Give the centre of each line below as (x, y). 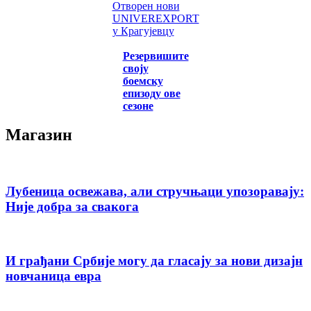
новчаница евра (53, 276)
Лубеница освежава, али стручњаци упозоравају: (155, 192)
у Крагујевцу (143, 31)
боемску (143, 81)
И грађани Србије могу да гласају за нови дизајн (154, 260)
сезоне (138, 106)
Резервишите (155, 56)
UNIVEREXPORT (155, 18)
